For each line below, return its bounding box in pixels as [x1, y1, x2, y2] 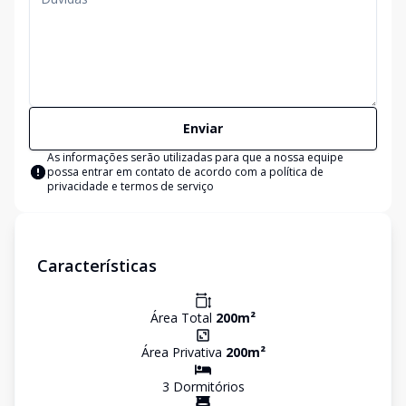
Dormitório [169, 378, 238, 395]
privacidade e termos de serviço [47, 179, 214, 194]
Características [37, 255, 157, 276]
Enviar [183, 120, 223, 137]
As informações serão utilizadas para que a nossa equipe [47, 150, 343, 165]
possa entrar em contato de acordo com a [47, 164, 269, 179]
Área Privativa [140, 343, 226, 361]
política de [269, 164, 324, 179]
